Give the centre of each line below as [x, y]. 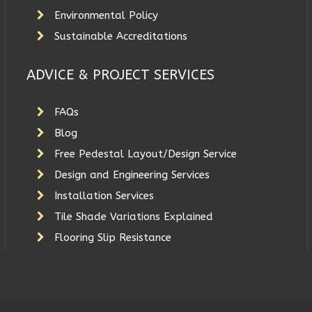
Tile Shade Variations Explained [133, 217]
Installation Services [104, 196]
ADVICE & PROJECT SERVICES [120, 75]
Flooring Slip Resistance [112, 237]
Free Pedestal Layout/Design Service [145, 154]
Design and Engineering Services [132, 175]
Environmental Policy [106, 15]
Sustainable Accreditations [120, 36]
